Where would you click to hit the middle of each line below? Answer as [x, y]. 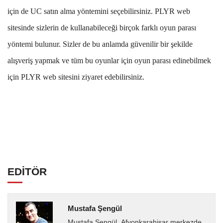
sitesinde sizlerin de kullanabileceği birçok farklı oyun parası [102, 27]
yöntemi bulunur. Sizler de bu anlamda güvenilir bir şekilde [100, 44]
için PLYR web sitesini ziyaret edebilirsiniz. [76, 77]
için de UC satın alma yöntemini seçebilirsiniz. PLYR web [99, 11]
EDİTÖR [27, 171]
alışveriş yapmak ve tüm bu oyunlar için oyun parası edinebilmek [109, 60]
